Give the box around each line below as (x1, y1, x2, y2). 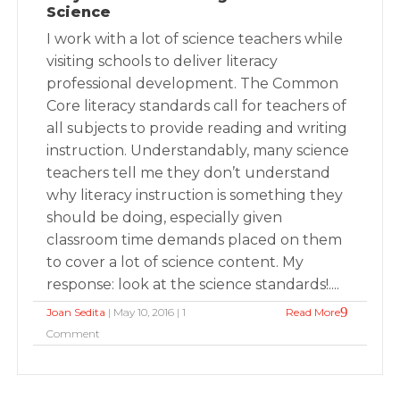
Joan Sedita (46, 305, 106, 319)
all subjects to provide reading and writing (46, 120, 348, 137)
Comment (46, 327, 101, 340)
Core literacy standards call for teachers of (46, 97, 347, 114)
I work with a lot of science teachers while (46, 30, 344, 47)
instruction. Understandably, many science (46, 142, 350, 159)
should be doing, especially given (46, 209, 283, 226)
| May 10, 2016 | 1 (105, 305, 187, 319)
